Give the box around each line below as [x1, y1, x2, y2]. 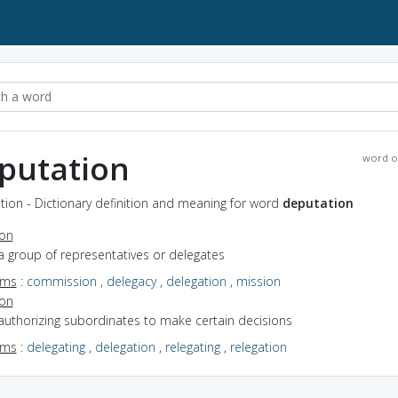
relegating [164, 338, 220, 355]
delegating [26, 338, 85, 355]
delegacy [106, 272, 156, 290]
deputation [282, 194, 354, 211]
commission [26, 272, 97, 290]
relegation [229, 338, 287, 355]
